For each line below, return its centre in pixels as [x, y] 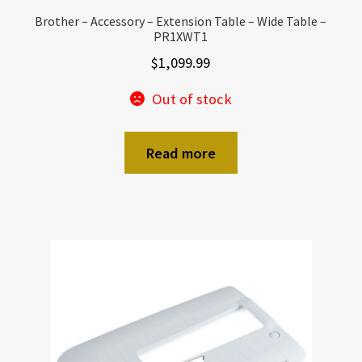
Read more [181, 153]
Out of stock [192, 99]
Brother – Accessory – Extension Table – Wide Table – [181, 21]
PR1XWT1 [181, 36]
